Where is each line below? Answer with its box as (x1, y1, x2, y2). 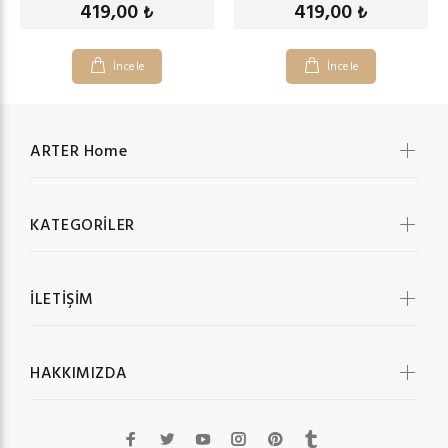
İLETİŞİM (30, 287, 95, 314)
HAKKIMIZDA (30, 361, 128, 388)
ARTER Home (30, 139, 128, 166)
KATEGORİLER (30, 213, 136, 240)
